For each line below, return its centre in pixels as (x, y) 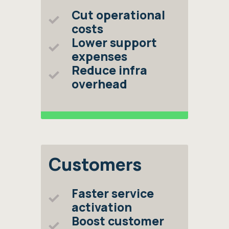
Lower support (114, 42)
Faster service (113, 193)
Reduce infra (109, 70)
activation (102, 207)
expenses (99, 56)
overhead (99, 84)
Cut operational (118, 15)
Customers (95, 164)
